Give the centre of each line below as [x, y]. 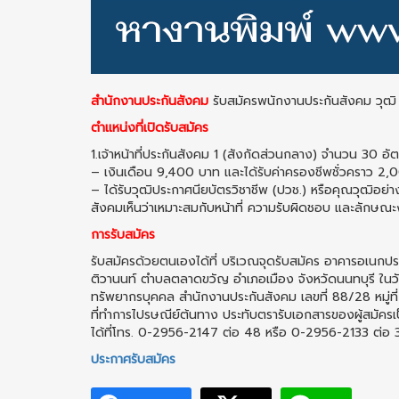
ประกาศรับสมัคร [133, 359]
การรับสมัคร [123, 235]
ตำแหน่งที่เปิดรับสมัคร [150, 128]
